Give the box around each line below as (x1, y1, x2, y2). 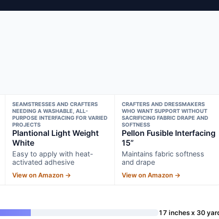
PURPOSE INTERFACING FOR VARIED (12, 114, 108, 121)
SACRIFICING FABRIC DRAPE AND (122, 114, 209, 121)
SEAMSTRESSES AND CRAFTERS (12, 100, 98, 108)
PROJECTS (12, 121, 41, 128)
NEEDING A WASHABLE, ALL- (12, 107, 88, 114)
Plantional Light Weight (12, 128, 99, 138)
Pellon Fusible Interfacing (122, 128, 216, 138)
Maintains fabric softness (122, 149, 205, 158)
